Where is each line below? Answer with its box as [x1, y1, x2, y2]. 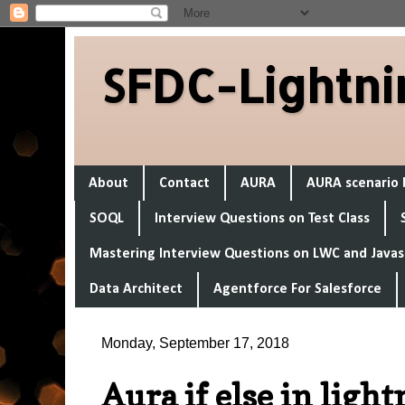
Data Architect [89, 282, 183, 297]
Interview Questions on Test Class [155, 211, 370, 226]
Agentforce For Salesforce [213, 282, 381, 297]
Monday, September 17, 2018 [101, 334, 289, 351]
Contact [159, 175, 210, 191]
